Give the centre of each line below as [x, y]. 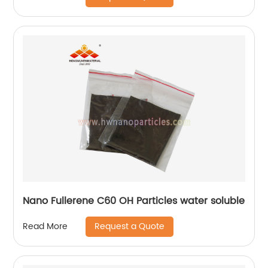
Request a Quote [130, 226]
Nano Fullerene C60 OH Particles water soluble [134, 201]
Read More [45, 227]
